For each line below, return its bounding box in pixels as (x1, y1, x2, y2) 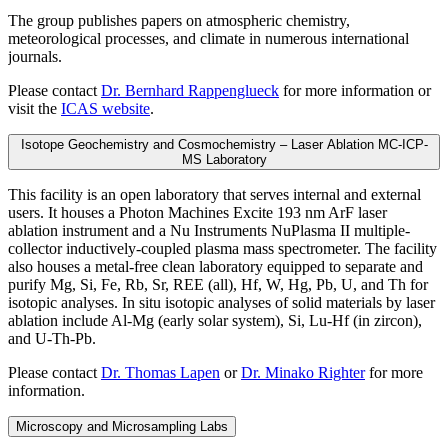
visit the (8, 99, 61, 117)
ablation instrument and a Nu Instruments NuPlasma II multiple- (8, 221, 410, 239)
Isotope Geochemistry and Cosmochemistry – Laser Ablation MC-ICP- (20, 136, 428, 152)
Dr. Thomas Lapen (101, 363, 220, 381)
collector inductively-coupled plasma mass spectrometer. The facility (8, 239, 437, 257)
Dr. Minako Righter (241, 363, 365, 381)
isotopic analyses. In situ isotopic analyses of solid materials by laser (8, 293, 435, 311)
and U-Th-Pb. (8, 329, 96, 347)
